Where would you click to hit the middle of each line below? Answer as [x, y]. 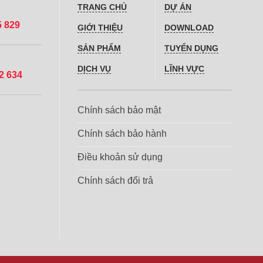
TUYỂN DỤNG [191, 48]
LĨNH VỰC [184, 69]
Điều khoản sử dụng [120, 157]
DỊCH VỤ [94, 69]
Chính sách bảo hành [122, 133]
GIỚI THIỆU [100, 28]
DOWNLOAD [189, 28]
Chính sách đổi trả [115, 180]
